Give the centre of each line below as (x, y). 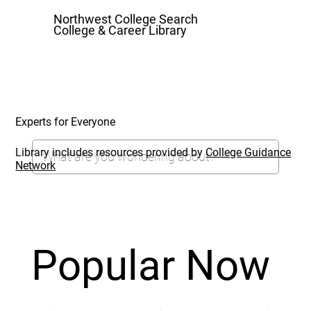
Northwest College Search (125, 19)
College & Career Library (120, 30)
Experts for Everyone (66, 121)
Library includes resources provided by (111, 152)
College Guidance (249, 152)
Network (36, 165)
